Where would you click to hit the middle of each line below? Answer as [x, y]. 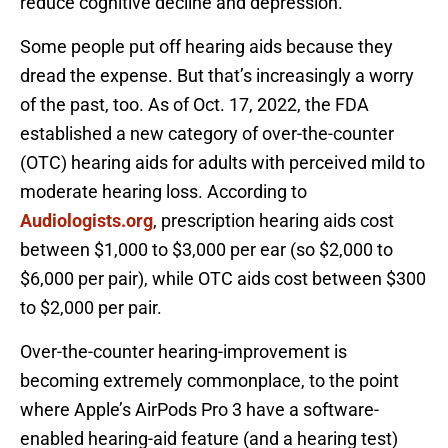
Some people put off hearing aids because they [206, 47]
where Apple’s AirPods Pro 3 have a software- [199, 410]
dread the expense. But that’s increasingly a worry [217, 76]
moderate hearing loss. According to [163, 192]
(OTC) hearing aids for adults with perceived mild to [222, 163]
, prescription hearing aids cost [273, 221]
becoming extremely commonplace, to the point [209, 381]
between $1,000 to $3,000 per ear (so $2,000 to [206, 250]
